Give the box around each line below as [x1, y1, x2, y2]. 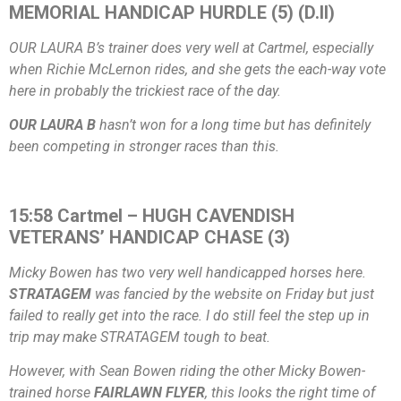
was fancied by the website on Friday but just [91, 285, 374, 303]
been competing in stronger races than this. [9, 137, 279, 155]
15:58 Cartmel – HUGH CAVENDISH [9, 204, 294, 226]
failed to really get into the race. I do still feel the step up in [9, 306, 370, 324]
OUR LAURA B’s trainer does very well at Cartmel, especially [9, 38, 373, 56]
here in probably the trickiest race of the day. [9, 81, 281, 99]
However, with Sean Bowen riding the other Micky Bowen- [9, 363, 365, 380]
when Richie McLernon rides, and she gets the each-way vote [9, 60, 386, 78]
